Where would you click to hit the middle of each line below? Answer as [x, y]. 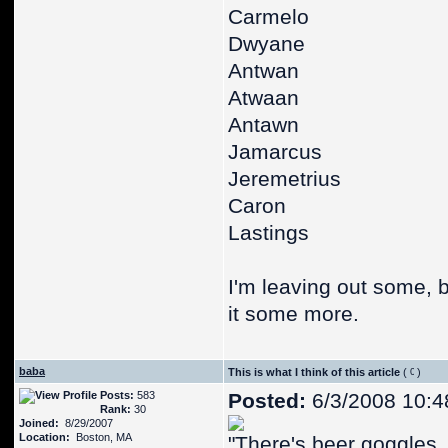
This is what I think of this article [314, 372]
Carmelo [268, 17]
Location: [44, 437]
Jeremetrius [284, 179]
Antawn [263, 125]
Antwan [263, 71]
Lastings [268, 233]
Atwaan [263, 98]
